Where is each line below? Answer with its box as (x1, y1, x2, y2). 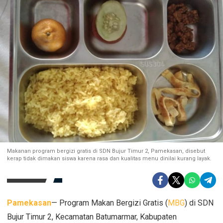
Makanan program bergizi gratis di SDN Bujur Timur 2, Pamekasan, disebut (7, 148, 205, 155)
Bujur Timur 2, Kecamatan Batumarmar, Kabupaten (7, 212, 177, 222)
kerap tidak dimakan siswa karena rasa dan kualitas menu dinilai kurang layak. (7, 155, 212, 162)
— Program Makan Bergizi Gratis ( (51, 198, 168, 208)
